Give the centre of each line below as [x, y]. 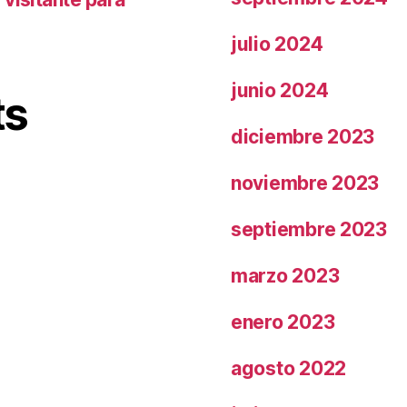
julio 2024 [277, 44]
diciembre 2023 [303, 136]
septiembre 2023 [309, 229]
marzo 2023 [285, 275]
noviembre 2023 [305, 183]
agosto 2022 [289, 368]
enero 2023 [283, 322]
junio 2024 [280, 90]
